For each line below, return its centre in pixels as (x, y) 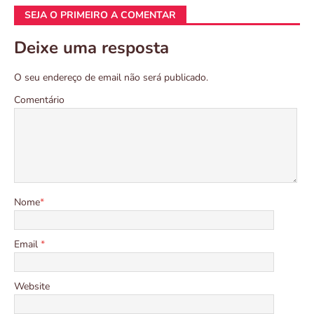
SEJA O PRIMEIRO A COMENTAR (100, 15)
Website (32, 287)
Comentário (39, 100)
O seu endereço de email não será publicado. (111, 78)
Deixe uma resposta (91, 48)
